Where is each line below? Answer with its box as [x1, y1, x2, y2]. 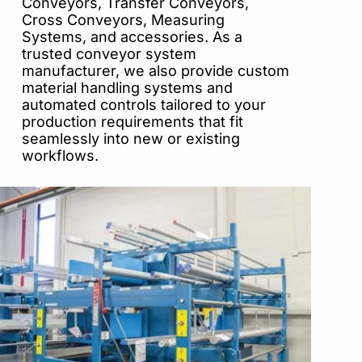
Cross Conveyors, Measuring [22, 11, 225, 29]
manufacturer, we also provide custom [22, 62, 289, 80]
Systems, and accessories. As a [22, 28, 242, 46]
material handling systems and [22, 79, 233, 97]
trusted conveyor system [22, 45, 196, 63]
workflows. [22, 147, 103, 165]
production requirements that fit [22, 113, 243, 131]
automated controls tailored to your [22, 96, 266, 114]
